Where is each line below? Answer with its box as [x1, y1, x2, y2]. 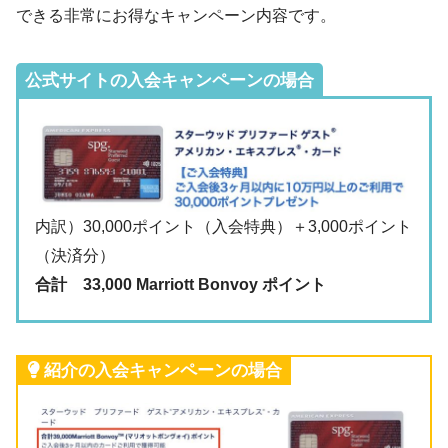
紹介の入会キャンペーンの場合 [44, 360, 282, 380]
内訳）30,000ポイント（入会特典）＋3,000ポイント [35, 217, 412, 235]
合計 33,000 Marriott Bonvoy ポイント [35, 275, 326, 293]
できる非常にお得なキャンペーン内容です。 [16, 7, 336, 25]
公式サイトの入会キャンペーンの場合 [25, 71, 314, 91]
